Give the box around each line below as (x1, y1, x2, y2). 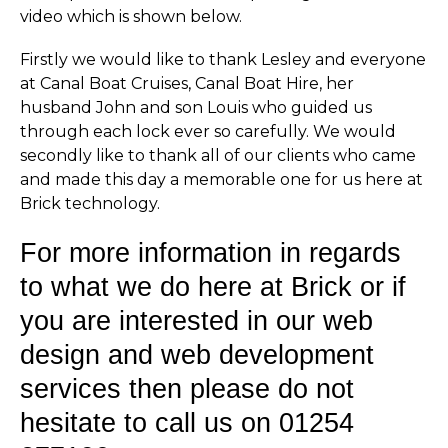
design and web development (20, 339, 374, 370)
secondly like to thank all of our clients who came (20, 146, 416, 166)
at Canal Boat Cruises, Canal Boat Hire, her (20, 74, 354, 94)
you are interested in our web (20, 305, 373, 336)
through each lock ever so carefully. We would (20, 122, 396, 142)
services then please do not (20, 373, 354, 404)
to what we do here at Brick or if (20, 271, 406, 302)
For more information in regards (20, 237, 401, 268)
